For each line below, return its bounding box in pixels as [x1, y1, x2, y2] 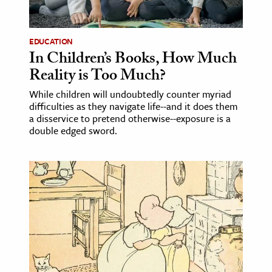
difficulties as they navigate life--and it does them [29, 98, 237, 114]
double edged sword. [29, 123, 117, 138]
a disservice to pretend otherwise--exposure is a [29, 110, 231, 126]
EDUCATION [29, 35, 73, 47]
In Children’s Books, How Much [29, 46, 237, 73]
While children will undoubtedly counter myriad [29, 86, 231, 101]
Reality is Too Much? [29, 63, 166, 90]
